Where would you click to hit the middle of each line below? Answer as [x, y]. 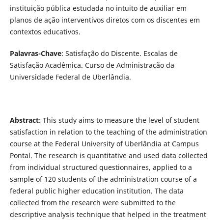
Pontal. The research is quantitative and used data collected [109, 156]
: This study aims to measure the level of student [119, 120]
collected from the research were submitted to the [93, 203]
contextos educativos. [45, 32]
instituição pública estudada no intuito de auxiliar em [98, 8]
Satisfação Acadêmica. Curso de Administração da [92, 65]
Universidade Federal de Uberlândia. [70, 77]
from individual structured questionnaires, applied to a [101, 167]
